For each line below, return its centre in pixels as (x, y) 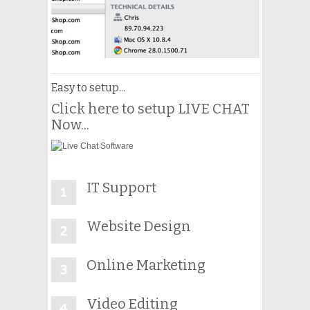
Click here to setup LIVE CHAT (150, 109)
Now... (70, 125)
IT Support (121, 188)
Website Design (138, 227)
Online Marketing (146, 265)
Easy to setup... (88, 88)
